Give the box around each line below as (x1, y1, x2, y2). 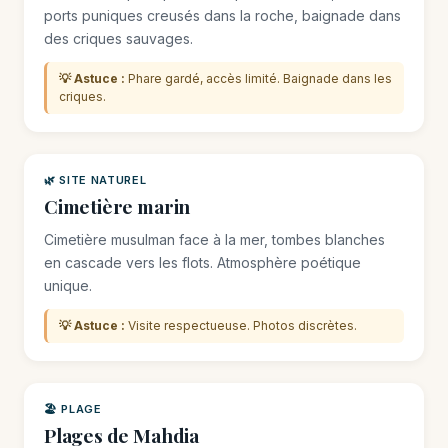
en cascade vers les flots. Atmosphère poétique (44, 254, 361, 271)
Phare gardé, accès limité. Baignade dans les (125, 71, 392, 86)
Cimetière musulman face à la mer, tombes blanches (44, 231, 385, 248)
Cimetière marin (44, 193, 191, 219)
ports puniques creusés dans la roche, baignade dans (44, 7, 401, 24)
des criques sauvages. (44, 30, 193, 47)
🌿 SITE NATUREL (44, 173, 147, 187)
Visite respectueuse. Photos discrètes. (125, 318, 357, 333)
